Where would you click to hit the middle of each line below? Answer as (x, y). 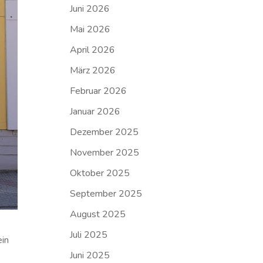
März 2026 (93, 70)
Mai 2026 (90, 29)
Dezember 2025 (104, 132)
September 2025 (106, 194)
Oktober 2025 (100, 173)
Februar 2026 (99, 91)
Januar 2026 (95, 112)
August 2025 (98, 214)
